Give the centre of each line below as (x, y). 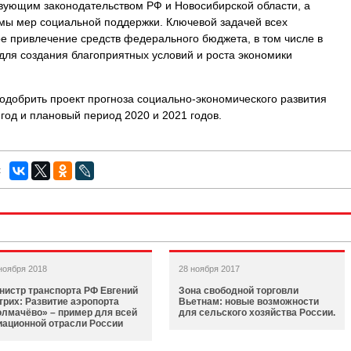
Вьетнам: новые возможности (249, 302)
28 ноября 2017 (209, 269)
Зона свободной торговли (239, 291)
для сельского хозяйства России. (257, 313)
